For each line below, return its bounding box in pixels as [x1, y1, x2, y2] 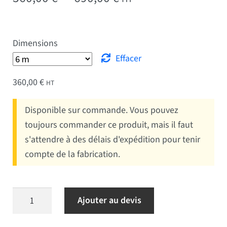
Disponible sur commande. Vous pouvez [25, 103, 179, 117]
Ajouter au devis [77, 194, 141, 207]
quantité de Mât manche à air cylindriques [12, 188, 173, 201]
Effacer [116, 52, 142, 65]
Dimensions [13, 36, 58, 50]
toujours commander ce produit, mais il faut [25, 118, 194, 131]
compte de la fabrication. [25, 147, 121, 161]
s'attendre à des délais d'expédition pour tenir [25, 133, 201, 146]
